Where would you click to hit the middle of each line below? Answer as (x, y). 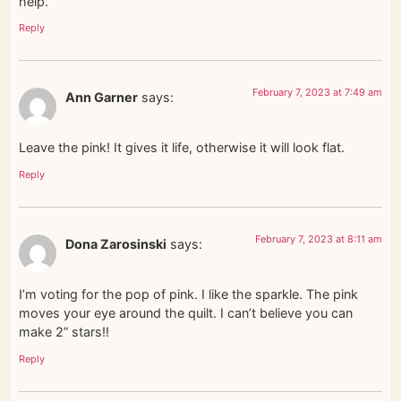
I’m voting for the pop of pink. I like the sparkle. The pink (188, 294)
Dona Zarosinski (116, 243)
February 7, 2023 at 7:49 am (317, 93)
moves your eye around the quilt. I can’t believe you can (186, 313)
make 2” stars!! (64, 332)
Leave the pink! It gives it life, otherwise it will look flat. (182, 148)
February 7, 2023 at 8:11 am (319, 239)
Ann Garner (102, 98)
